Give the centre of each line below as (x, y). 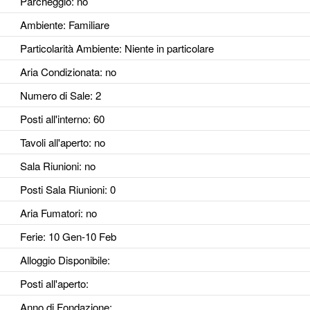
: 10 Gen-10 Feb (79, 237)
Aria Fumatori (50, 213)
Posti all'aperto (53, 284)
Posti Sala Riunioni (62, 190)
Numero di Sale (55, 95)
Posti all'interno (54, 119)
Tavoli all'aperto (54, 143)
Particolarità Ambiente (69, 48)
